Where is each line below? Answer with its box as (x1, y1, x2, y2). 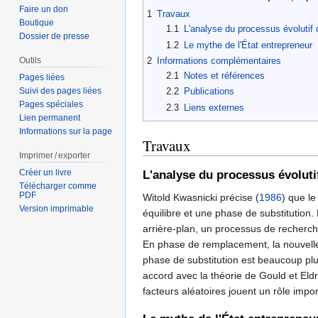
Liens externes (183, 102, 244, 113)
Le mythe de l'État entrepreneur (183, 39, 312, 50)
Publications (183, 86, 234, 97)
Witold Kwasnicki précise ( (143, 192, 259, 204)
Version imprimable (19, 203, 94, 214)
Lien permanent (19, 113, 81, 124)
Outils (19, 55, 42, 66)
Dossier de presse (19, 31, 90, 42)
